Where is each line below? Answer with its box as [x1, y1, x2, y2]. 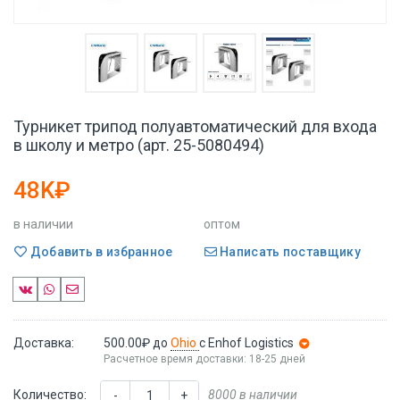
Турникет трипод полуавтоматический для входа [13, 117, 377, 137]
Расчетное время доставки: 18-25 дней [103, 352, 305, 365]
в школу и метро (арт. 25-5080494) [13, 136, 264, 155]
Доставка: [13, 335, 74, 350]
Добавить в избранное [27, 244, 173, 259]
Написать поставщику [216, 244, 361, 259]
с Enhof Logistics [198, 335, 294, 350]
